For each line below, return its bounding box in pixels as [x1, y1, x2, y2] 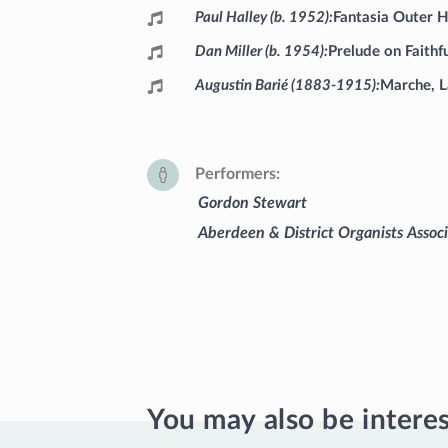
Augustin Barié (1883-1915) [195, 77, 376, 93]
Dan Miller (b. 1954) [195, 43, 324, 59]
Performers [195, 166, 276, 183]
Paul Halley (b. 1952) [195, 9, 329, 25]
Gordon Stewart [198, 194, 307, 211]
